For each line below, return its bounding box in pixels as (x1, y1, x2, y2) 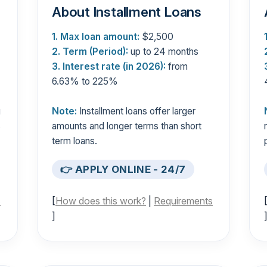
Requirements (154, 195, 213, 207)
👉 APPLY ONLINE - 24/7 (60, 163, 186, 176)
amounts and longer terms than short (52, 120, 201, 132)
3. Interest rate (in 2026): (52, 60, 166, 72)
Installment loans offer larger (77, 105, 195, 117)
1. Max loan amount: (52, 30, 139, 42)
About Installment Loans (52, 3, 201, 20)
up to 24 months (128, 45, 198, 57)
